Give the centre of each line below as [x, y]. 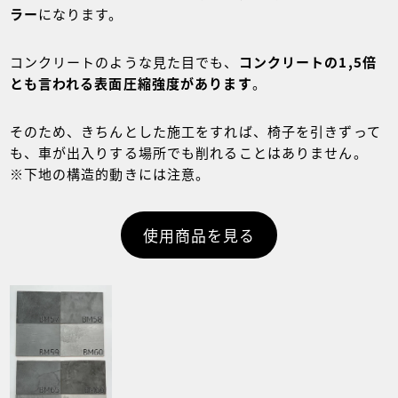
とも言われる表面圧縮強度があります [131, 83]
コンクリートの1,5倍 [307, 61]
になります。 [80, 13]
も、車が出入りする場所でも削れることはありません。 [188, 152]
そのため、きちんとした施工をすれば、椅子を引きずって [195, 131]
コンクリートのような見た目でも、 [124, 61]
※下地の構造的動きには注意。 [110, 173]
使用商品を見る [199, 235]
